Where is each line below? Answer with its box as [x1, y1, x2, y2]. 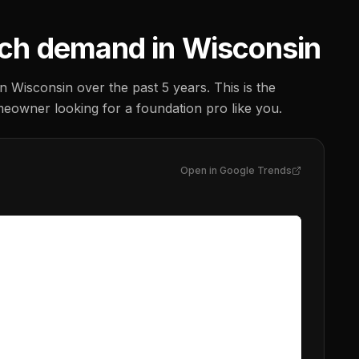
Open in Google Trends [180, 164, 292, 176]
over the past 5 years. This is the [73, 79, 276, 95]
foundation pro [136, 100, 228, 116]
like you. [228, 100, 282, 116]
